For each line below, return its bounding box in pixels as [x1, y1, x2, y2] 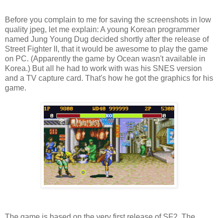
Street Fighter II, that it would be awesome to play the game [5, 44, 208, 53]
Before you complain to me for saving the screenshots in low [5, 15, 211, 24]
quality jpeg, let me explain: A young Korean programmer [5, 25, 200, 34]
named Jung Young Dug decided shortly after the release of [5, 35, 209, 43]
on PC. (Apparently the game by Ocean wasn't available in [5, 54, 205, 63]
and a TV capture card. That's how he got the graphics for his [5, 73, 213, 82]
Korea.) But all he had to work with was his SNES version [5, 64, 202, 73]
